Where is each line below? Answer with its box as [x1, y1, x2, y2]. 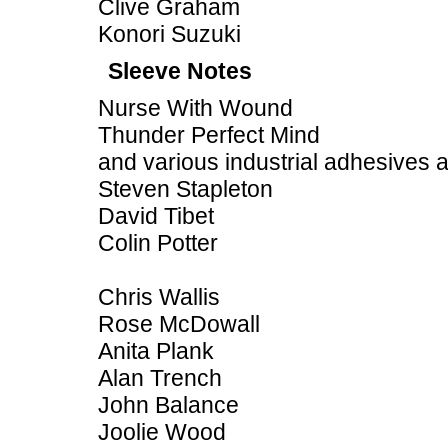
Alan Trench [98, 365, 222, 391]
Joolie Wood [98, 419, 226, 445]
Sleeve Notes [108, 58, 252, 84]
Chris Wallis [98, 284, 220, 310]
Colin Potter [98, 230, 218, 256]
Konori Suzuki [98, 21, 241, 47]
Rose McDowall [98, 311, 260, 337]
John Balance [98, 392, 239, 418]
